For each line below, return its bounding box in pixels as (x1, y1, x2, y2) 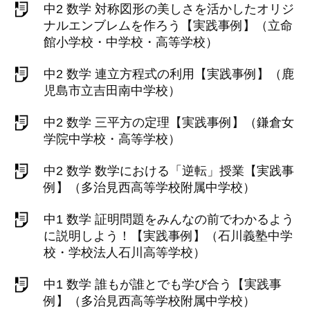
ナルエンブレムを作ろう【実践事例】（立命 (44, 19, 293, 33)
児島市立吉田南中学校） (44, 84, 181, 98)
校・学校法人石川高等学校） (44, 246, 206, 259)
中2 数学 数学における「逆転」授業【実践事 (44, 164, 294, 178)
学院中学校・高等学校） (44, 132, 181, 146)
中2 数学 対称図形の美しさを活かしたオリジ (44, 2, 294, 16)
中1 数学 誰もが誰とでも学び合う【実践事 (44, 277, 282, 291)
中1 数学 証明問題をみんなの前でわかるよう (44, 212, 294, 226)
